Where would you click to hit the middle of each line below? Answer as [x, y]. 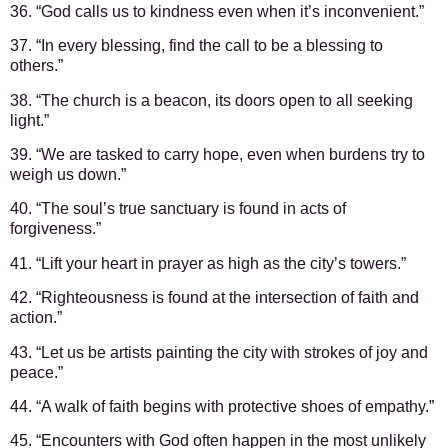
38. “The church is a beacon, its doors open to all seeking [211, 100]
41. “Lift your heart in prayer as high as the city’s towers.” [208, 263]
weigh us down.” [68, 175]
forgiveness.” [55, 229]
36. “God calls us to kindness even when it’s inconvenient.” [217, 11]
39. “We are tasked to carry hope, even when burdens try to [217, 155]
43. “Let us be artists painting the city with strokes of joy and [219, 352]
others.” [36, 66]
